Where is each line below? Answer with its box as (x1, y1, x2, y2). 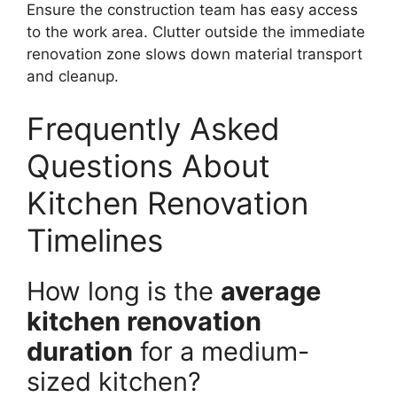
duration (27, 336, 133, 368)
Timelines (27, 222, 163, 260)
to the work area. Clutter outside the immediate (27, 22, 365, 41)
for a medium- (133, 336, 309, 368)
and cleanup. (27, 66, 119, 85)
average (221, 276, 321, 307)
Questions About (27, 147, 270, 185)
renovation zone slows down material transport (27, 44, 362, 63)
